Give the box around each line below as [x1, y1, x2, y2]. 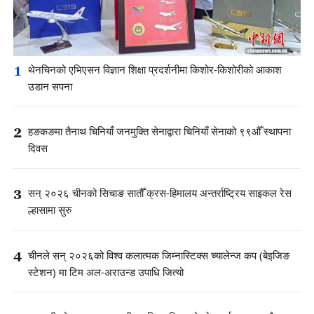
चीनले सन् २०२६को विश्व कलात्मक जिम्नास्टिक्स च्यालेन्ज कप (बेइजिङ [28, 248, 289, 264]
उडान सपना [28, 79, 72, 95]
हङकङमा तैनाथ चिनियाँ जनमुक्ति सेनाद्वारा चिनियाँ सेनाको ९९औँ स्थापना [28, 125, 291, 140]
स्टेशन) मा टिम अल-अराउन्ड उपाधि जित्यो [28, 265, 184, 280]
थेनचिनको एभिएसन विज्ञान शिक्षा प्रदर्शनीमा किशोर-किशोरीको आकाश [28, 62, 282, 78]
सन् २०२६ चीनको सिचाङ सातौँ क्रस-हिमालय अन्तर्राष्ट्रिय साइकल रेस [28, 186, 292, 202]
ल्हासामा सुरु [28, 203, 71, 219]
